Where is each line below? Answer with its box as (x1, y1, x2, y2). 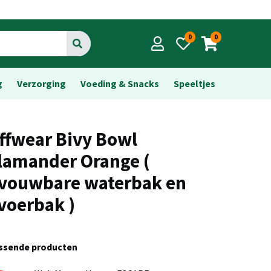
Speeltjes (174, 77, 215, 90)
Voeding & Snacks (80, 77, 159, 90)
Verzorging (17, 77, 66, 90)
